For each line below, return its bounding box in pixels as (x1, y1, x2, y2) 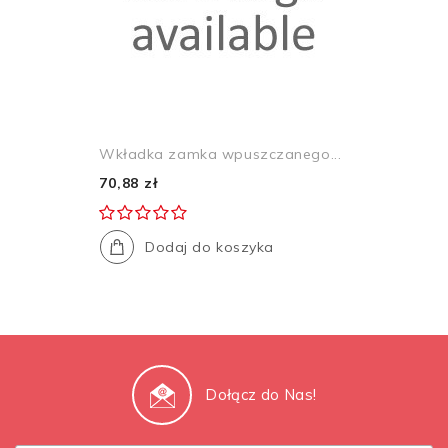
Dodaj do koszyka (145, 238, 274, 257)
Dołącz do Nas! (205, 385, 317, 405)
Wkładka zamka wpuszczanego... (99, 145, 342, 164)
